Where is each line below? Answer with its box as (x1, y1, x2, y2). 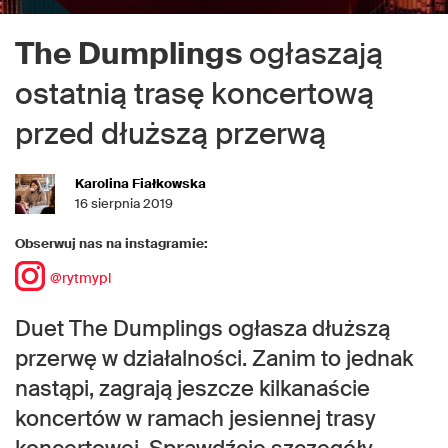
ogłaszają (242, 34, 383, 73)
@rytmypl (50, 268, 111, 287)
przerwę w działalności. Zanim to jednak (15, 344, 413, 373)
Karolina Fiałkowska (75, 175, 206, 192)
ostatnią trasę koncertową (15, 74, 374, 113)
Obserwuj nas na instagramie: (15, 235, 208, 252)
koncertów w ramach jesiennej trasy (15, 404, 376, 433)
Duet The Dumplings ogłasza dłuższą (15, 314, 390, 343)
